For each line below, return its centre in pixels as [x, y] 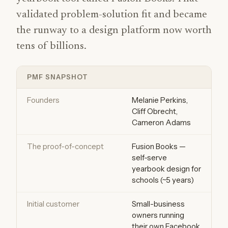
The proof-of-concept [65, 146]
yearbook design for [166, 169]
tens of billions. [51, 47]
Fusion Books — [159, 146]
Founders [43, 100]
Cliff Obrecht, [155, 111]
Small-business [158, 204]
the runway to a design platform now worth [114, 31]
